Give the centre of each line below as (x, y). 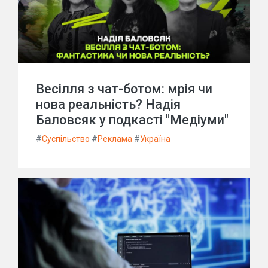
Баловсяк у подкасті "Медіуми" (132, 120)
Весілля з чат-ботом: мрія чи (124, 89)
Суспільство (66, 139)
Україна (155, 139)
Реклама (115, 139)
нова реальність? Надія (108, 104)
